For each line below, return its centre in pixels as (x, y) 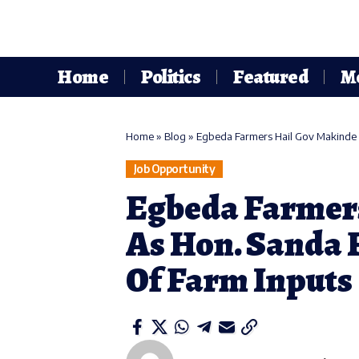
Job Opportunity (174, 169)
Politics (171, 77)
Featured (271, 77)
